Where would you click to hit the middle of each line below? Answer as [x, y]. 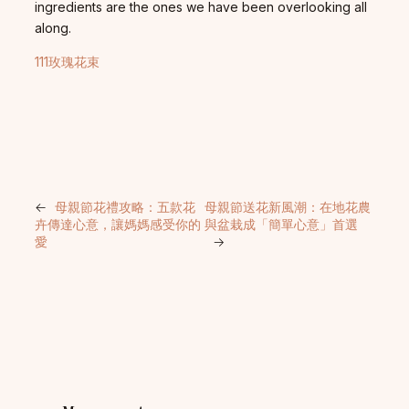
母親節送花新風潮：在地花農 [288, 206]
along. [53, 27]
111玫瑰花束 [67, 61]
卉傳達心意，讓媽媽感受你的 [118, 224]
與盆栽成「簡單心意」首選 [281, 224]
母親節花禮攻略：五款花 [125, 206]
